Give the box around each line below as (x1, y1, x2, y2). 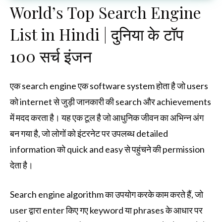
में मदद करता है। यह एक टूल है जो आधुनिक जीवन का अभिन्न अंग (10, 112, 204, 123)
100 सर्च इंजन (10, 45, 92, 67)
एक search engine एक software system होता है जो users (10, 80, 208, 92)
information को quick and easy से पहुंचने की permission (10, 144, 205, 155)
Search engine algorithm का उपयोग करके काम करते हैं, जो (10, 189, 203, 200)
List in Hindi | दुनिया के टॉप (10, 23, 183, 45)
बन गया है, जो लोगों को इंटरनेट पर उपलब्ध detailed (10, 128, 168, 139)
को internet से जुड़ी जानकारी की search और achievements (10, 96, 211, 108)
